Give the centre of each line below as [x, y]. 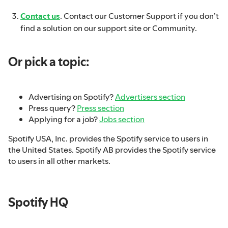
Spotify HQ [38, 203]
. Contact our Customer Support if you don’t [139, 16]
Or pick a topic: [49, 62]
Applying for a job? [64, 119]
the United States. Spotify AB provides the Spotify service [112, 150]
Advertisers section [150, 97]
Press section [101, 108]
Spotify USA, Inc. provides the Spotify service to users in [108, 139]
